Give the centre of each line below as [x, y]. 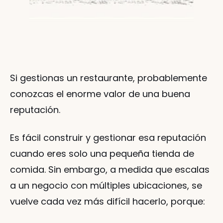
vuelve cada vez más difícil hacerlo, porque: [108, 201]
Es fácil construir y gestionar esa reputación [108, 138]
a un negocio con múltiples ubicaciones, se [106, 185]
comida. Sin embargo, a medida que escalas [110, 169]
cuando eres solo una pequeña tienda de [102, 154]
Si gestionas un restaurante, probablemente [109, 78]
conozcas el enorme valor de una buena [100, 94]
